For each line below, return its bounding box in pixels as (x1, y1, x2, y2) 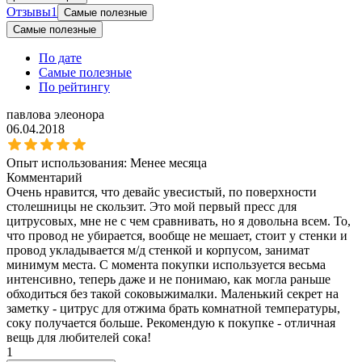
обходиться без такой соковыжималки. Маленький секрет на (6, 286, 339, 301)
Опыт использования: (6, 155, 130, 170)
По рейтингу (39, 79, 110, 94)
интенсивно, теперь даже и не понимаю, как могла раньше (6, 271, 330, 286)
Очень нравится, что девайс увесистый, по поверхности (6, 184, 317, 199)
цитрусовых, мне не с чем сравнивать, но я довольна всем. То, (6, 213, 351, 228)
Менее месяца (130, 155, 207, 170)
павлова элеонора (6, 107, 104, 121)
